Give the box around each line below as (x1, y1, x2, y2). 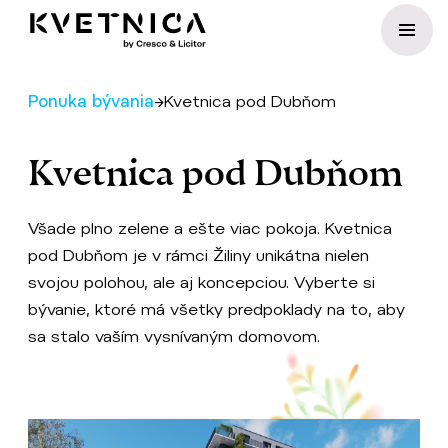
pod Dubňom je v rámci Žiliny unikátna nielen (28, 246, 369, 265)
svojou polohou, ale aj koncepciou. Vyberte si (28, 273, 375, 292)
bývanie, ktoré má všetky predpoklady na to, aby (28, 300, 405, 319)
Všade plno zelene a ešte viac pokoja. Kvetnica (28, 219, 392, 238)
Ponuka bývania (28, 92, 154, 111)
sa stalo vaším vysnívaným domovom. (28, 327, 320, 346)
